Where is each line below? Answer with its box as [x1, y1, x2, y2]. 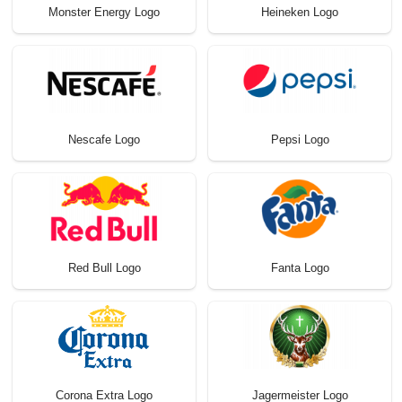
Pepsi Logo [270, 133, 329, 147]
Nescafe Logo [68, 133, 140, 147]
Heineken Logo [261, 5, 338, 20]
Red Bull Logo [67, 260, 141, 275]
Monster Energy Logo [48, 5, 160, 20]
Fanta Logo [270, 260, 329, 275]
